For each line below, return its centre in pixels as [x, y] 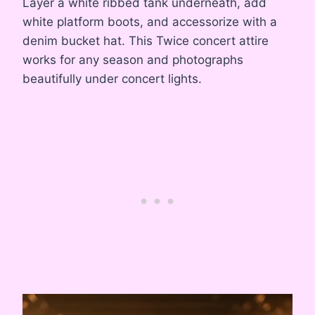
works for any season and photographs [133, 60]
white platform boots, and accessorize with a [150, 22]
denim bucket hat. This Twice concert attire [146, 41]
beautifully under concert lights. [112, 79]
